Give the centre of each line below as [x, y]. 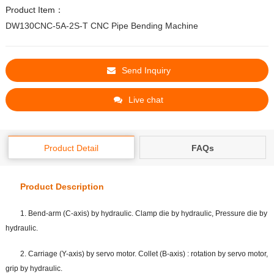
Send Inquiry [146, 71]
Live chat [146, 100]
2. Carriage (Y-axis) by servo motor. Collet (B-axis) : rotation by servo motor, [144, 254]
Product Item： [34, 10]
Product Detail [71, 148]
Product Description [62, 187]
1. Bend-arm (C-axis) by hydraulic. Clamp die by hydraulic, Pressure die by [143, 214]
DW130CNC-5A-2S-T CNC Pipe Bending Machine [102, 26]
